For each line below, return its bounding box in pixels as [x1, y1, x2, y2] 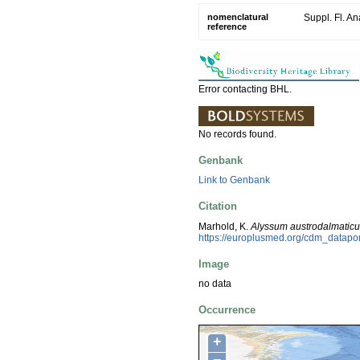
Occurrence [198, 304, 256, 317]
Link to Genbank [198, 174, 270, 186]
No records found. [198, 128, 276, 140]
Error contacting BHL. [198, 83, 292, 95]
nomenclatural [207, 11, 268, 22]
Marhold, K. [198, 220, 251, 232]
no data [198, 278, 231, 290]
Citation [198, 200, 237, 213]
